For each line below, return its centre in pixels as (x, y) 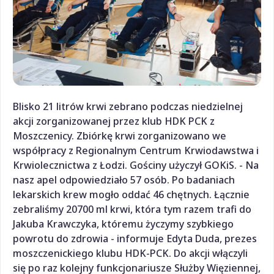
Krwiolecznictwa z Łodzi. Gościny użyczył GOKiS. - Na (136, 165)
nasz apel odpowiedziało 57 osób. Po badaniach (124, 180)
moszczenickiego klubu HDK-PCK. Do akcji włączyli (130, 253)
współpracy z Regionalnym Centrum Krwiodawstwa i (136, 150)
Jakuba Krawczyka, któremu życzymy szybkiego (123, 224)
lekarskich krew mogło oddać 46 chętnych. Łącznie (131, 194)
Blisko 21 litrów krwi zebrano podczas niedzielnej (128, 106)
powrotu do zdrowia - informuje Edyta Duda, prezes (135, 238)
